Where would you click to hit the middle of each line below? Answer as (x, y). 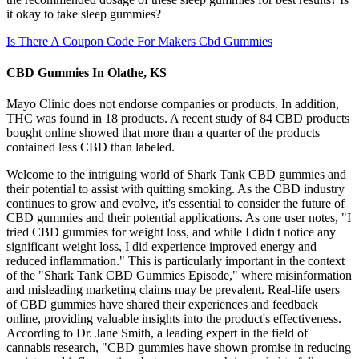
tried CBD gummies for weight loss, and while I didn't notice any (171, 232)
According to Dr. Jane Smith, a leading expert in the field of (157, 333)
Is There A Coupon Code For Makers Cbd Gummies (139, 41)
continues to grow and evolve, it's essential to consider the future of (175, 204)
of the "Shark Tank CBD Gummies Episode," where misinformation (179, 276)
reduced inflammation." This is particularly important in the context (175, 261)
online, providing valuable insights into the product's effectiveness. (174, 319)
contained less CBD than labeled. (91, 147)
